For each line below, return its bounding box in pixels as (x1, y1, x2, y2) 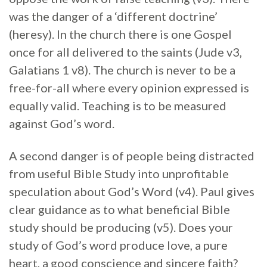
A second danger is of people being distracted (9, 148, 254, 163)
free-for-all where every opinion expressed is (9, 80, 249, 95)
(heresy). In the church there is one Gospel (9, 27, 232, 41)
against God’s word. (9, 116, 114, 131)
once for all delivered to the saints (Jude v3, (9, 45, 242, 59)
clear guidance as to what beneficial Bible (9, 202, 230, 216)
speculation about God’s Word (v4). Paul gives (9, 184, 254, 198)
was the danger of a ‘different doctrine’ (9, 9, 218, 23)
